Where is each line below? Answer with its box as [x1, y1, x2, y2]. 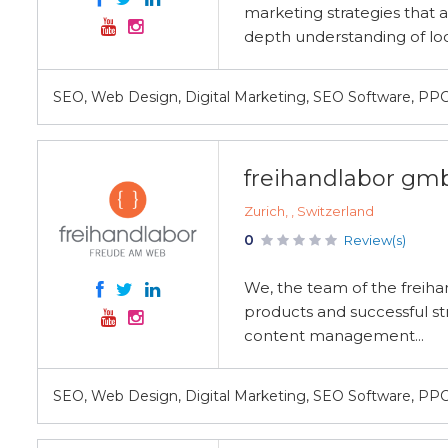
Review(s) [344, 232, 406, 248]
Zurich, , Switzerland [244, 203, 374, 219]
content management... [244, 326, 424, 345]
